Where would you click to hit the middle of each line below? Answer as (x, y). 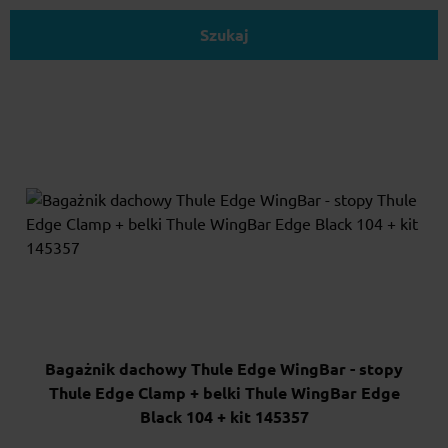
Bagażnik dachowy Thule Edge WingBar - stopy (224, 368)
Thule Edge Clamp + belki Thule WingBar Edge (224, 392)
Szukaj (224, 35)
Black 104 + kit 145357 (224, 416)
